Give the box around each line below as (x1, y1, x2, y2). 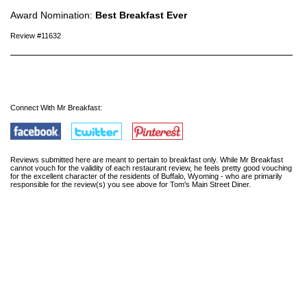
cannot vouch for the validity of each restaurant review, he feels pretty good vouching (10, 163, 292, 172)
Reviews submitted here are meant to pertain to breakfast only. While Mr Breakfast (10, 155, 283, 164)
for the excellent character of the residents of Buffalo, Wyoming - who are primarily (10, 171, 282, 180)
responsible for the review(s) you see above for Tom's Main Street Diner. (10, 180, 251, 188)
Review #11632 (10, 31, 61, 40)
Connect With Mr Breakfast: (10, 103, 102, 112)
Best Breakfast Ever (95, 9, 187, 21)
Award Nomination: (10, 9, 95, 21)
